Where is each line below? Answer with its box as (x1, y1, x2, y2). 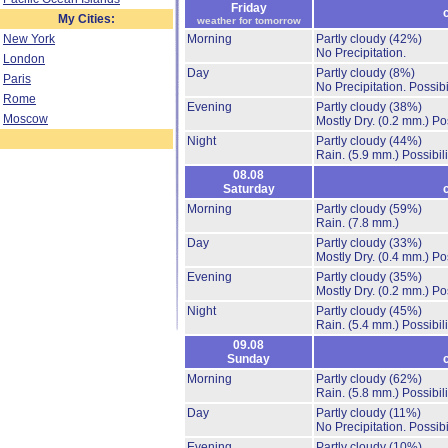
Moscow (3, 112, 48, 126)
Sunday (227, 352, 270, 366)
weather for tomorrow (196, 15, 301, 26)
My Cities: (58, 12, 115, 26)
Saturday (222, 182, 275, 196)
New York (3, 32, 55, 46)
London (3, 52, 45, 66)
